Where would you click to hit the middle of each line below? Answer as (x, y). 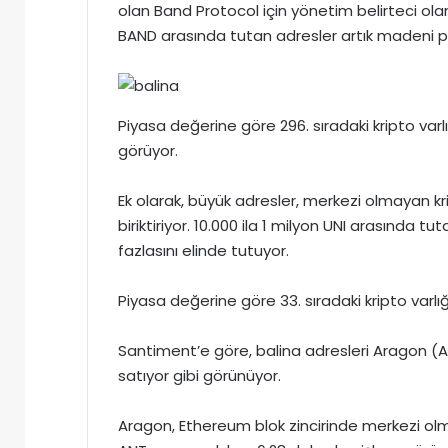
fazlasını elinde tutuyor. (203, 251)
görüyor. (148, 151)
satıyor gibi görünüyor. (199, 376)
